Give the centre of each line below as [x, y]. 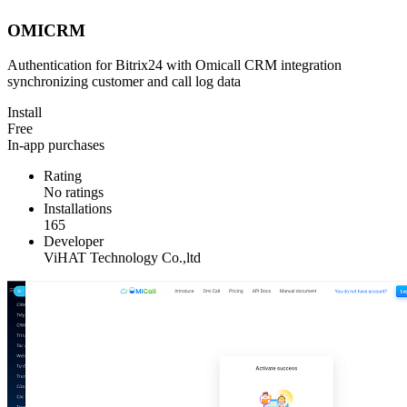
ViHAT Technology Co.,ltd [122, 258]
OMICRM [46, 30]
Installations [78, 209]
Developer [74, 242]
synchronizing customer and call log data [124, 82]
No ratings [74, 193]
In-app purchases [56, 145]
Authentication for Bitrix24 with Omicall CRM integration [174, 65]
